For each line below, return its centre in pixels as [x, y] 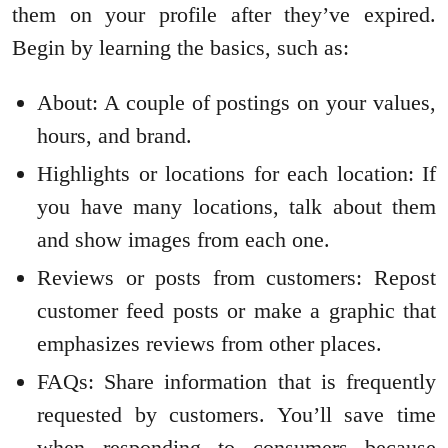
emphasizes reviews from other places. [209, 344]
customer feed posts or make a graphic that [236, 311]
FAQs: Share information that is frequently [236, 382]
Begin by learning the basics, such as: [180, 48]
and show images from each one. [183, 240]
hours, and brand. [114, 136]
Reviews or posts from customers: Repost [236, 278]
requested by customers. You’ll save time [236, 415]
